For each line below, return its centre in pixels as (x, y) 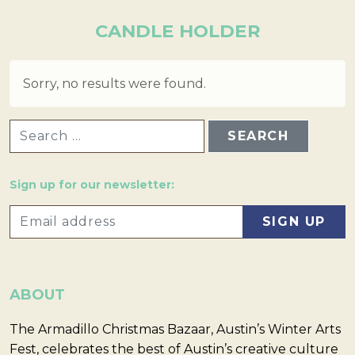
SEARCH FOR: (49, 126)
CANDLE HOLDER (177, 31)
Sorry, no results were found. (115, 83)
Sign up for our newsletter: (92, 185)
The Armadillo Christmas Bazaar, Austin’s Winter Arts (175, 330)
